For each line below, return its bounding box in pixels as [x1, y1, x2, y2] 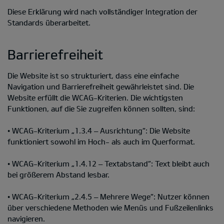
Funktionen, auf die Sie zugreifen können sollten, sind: [7, 103, 195, 113]
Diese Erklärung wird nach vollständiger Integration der [7, 6, 197, 16]
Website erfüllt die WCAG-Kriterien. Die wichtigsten [7, 92, 183, 102]
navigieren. [7, 213, 45, 223]
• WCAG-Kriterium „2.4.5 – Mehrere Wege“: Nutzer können [7, 191, 209, 201]
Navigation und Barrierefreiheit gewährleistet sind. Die [7, 81, 194, 91]
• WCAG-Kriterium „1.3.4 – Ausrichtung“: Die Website [7, 125, 190, 135]
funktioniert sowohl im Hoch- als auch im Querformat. [7, 136, 195, 146]
